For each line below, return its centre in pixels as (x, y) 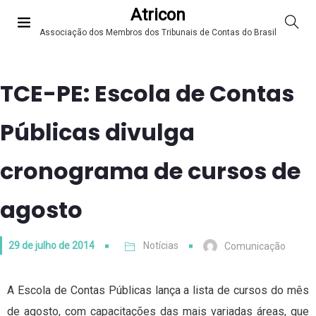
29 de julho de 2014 (51, 245)
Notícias (161, 245)
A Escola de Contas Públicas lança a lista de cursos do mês (158, 291)
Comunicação (255, 247)
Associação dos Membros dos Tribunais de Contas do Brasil (158, 33)
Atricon (158, 15)
